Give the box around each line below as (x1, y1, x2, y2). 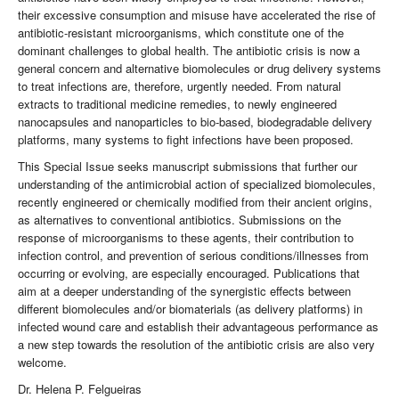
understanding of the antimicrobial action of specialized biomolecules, (18, 175, 376, 193)
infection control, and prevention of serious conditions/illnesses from (18, 247, 369, 265)
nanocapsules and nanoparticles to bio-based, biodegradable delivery (18, 113, 372, 131)
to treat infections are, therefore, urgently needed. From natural (18, 77, 341, 95)
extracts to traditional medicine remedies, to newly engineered (18, 95, 337, 113)
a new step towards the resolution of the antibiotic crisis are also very (18, 336, 375, 354)
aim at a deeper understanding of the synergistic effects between (18, 282, 351, 300)
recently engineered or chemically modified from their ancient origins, (18, 193, 372, 211)
